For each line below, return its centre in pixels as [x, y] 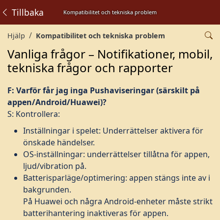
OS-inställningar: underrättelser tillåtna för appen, [116, 154]
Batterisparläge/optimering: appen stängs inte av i [117, 178]
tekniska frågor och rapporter [90, 68]
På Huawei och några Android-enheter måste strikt [118, 201]
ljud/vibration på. [55, 166]
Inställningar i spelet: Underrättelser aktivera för [113, 131]
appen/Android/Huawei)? [57, 102]
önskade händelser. [59, 142]
